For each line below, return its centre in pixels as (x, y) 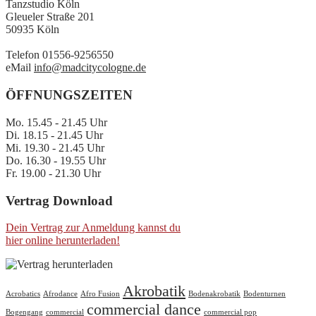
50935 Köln (32, 30)
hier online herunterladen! (63, 241)
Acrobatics (23, 294)
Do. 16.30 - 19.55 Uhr (56, 160)
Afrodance (60, 294)
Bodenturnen (265, 294)
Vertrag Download (59, 200)
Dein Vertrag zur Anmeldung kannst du (93, 228)
